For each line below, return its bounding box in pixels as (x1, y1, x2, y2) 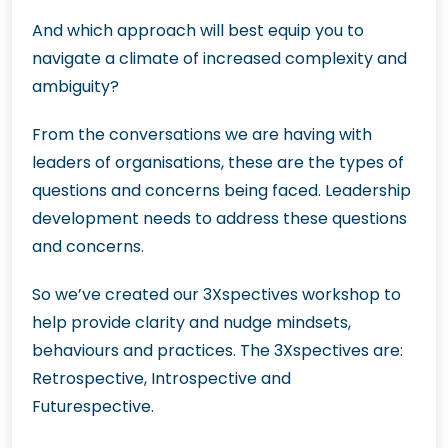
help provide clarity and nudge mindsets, (32, 311, 351, 334)
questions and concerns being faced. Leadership (32, 179, 411, 202)
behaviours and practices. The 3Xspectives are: (32, 339, 403, 362)
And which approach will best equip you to (32, 19, 364, 42)
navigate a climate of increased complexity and (32, 47, 407, 70)
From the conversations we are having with (32, 123, 372, 146)
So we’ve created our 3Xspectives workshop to (32, 283, 401, 306)
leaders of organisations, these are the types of (32, 151, 404, 174)
